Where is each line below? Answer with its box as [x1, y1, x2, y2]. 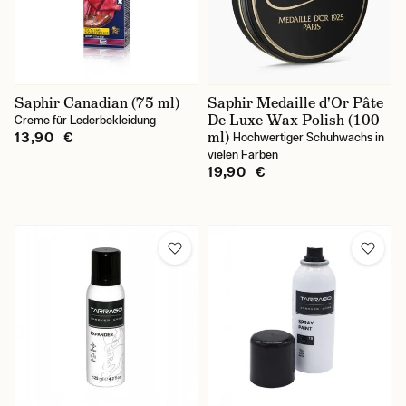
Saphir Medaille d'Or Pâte [208, 93, 383, 112]
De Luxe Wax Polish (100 [208, 111, 380, 130]
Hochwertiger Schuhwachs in [233, 130, 384, 144]
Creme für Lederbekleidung [14, 113, 156, 127]
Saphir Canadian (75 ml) [14, 93, 179, 112]
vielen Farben [208, 148, 278, 161]
